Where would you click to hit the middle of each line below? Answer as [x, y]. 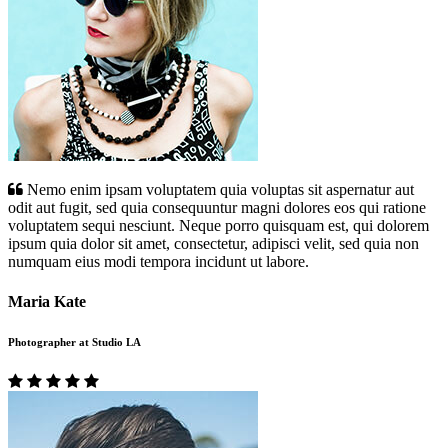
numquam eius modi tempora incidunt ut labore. [158, 262]
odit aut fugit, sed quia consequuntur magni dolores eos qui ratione [217, 208]
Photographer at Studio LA [74, 341]
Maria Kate [47, 301]
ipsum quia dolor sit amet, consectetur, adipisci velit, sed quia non [213, 244]
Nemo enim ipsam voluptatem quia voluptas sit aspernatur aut [218, 190]
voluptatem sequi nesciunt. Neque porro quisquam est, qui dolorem [218, 226]
